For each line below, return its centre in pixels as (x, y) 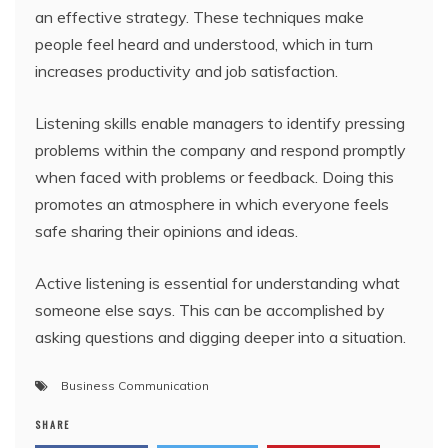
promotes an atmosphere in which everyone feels (212, 204)
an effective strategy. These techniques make (199, 17)
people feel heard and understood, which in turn (204, 44)
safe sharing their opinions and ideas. (166, 231)
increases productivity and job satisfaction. (186, 71)
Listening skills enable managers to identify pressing (220, 123)
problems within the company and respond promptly (220, 150)
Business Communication (135, 385)
